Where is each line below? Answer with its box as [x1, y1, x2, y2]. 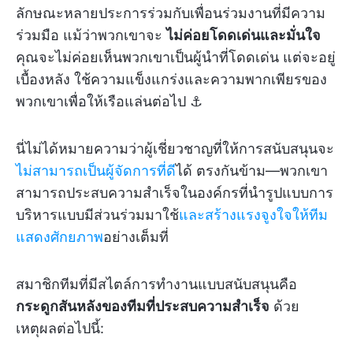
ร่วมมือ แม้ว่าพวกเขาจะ [16, 27, 166, 44]
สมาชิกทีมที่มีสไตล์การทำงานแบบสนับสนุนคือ [16, 276, 297, 293]
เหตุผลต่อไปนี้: [16, 320, 104, 337]
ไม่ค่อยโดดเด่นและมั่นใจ [166, 27, 321, 44]
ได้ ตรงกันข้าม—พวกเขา [176, 162, 328, 180]
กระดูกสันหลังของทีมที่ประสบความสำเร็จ [16, 298, 269, 315]
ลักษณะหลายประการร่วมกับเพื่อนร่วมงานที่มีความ [16, 5, 325, 22]
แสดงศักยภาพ [16, 229, 103, 246]
